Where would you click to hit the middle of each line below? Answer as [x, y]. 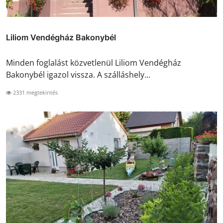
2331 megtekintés [35, 92]
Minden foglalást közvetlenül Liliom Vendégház [94, 62]
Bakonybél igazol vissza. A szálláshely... [78, 74]
